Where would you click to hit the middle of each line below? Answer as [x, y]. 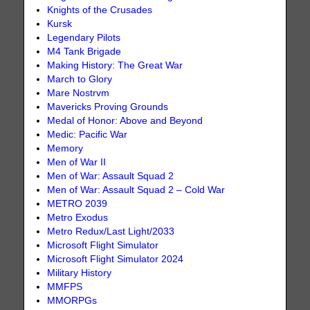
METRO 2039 [77, 204]
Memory [65, 149]
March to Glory [80, 80]
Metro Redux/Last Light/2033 [111, 232]
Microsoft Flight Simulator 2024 [116, 259]
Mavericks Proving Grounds [108, 107]
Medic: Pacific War [88, 135]
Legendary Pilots [84, 38]
